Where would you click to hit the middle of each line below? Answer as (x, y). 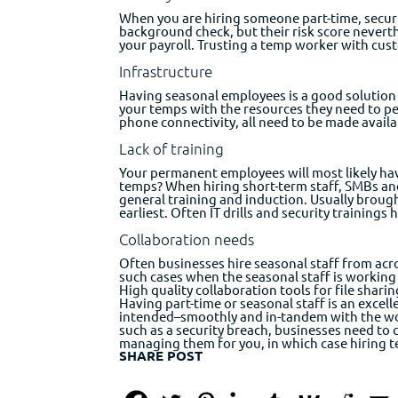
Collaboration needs (187, 239)
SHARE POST (161, 355)
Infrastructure (166, 71)
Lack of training (172, 148)
